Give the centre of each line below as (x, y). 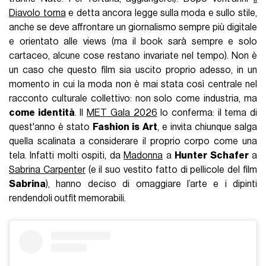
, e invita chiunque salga (207, 127)
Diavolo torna (37, 13)
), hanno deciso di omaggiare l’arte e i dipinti (151, 184)
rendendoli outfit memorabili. (68, 198)
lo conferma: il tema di (207, 113)
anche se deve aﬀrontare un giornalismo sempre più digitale (133, 27)
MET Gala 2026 (122, 113)
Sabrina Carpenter (47, 170)
